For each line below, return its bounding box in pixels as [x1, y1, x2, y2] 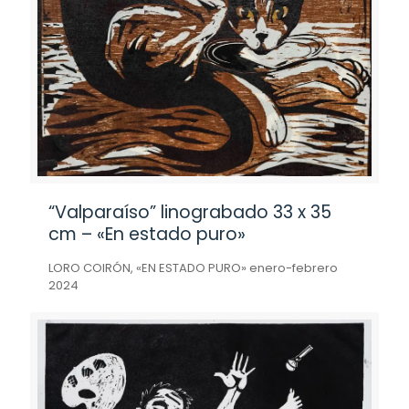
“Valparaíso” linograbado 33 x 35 [48, 200, 331, 225]
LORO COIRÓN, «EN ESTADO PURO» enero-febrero [48, 259, 338, 277]
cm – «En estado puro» [48, 222, 246, 246]
